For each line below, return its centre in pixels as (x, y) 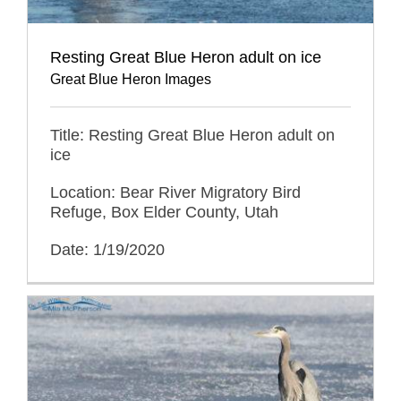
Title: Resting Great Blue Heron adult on (192, 135)
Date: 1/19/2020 (107, 249)
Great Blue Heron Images (131, 79)
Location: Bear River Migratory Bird (175, 192)
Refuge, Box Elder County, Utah (164, 212)
